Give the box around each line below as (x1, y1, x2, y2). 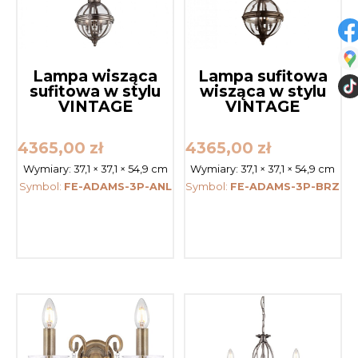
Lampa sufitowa (197, 66, 328, 86)
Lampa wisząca (33, 66, 158, 86)
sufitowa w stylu (30, 82, 161, 101)
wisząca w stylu (199, 82, 326, 101)
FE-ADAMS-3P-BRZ (230, 180, 340, 193)
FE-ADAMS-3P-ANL (63, 180, 172, 193)
